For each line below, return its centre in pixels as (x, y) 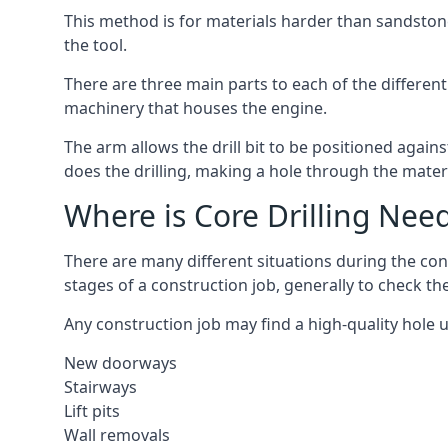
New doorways (120, 363)
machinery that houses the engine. (195, 108)
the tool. (95, 45)
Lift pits (92, 411)
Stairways (100, 387)
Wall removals (117, 435)
